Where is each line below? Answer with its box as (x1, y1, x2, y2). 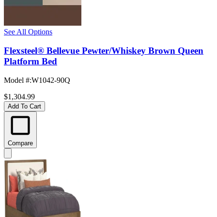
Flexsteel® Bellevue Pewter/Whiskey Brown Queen (4, 46, 203, 56)
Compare (8, 139, 33, 147)
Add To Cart (8, 102, 41, 110)
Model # (4, 76, 30, 84)
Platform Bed (4, 56, 57, 67)
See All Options (4, 28, 52, 36)
